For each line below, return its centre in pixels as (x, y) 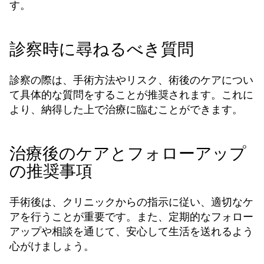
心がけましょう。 (52, 246)
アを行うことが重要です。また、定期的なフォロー (131, 217)
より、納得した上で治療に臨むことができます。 (126, 109)
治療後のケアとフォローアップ (128, 154)
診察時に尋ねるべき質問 (102, 49)
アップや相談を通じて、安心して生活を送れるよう (131, 231)
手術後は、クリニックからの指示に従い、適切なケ (131, 202)
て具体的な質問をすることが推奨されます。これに (131, 95)
